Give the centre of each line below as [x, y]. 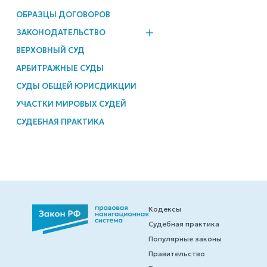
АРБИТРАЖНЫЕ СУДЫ [60, 68]
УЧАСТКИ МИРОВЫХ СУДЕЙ [71, 104]
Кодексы [164, 209]
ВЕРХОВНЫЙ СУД [50, 50]
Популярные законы [185, 238]
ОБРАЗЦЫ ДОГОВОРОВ [63, 14]
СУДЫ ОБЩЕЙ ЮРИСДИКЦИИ [76, 86]
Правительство [176, 253]
